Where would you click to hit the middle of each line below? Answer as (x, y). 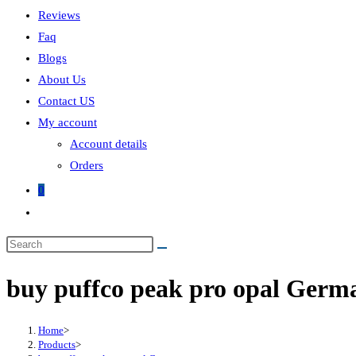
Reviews (59, 15)
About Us (62, 79)
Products (57, 344)
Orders (87, 165)
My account (68, 122)
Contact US (66, 101)
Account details (108, 144)
